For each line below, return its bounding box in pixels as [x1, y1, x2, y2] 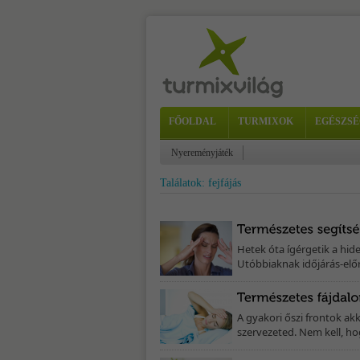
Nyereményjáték [171, 147, 233, 158]
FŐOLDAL [169, 116, 216, 127]
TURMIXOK [238, 116, 293, 127]
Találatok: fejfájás [160, 177, 241, 189]
